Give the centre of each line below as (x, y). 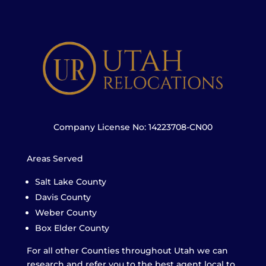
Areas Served (55, 159)
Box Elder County (72, 228)
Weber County (66, 213)
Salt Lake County (70, 182)
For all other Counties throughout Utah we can (127, 251)
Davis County (63, 197)
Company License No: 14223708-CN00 (133, 127)
